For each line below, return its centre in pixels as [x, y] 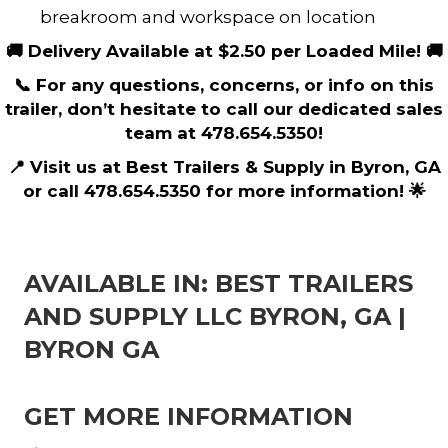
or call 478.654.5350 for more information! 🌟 [224, 190]
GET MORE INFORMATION [188, 416]
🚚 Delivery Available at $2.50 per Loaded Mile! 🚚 [224, 50]
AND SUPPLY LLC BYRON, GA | [215, 316]
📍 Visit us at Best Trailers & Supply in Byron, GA [224, 166]
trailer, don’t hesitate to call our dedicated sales [224, 108]
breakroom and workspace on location [208, 16]
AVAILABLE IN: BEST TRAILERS [218, 283]
